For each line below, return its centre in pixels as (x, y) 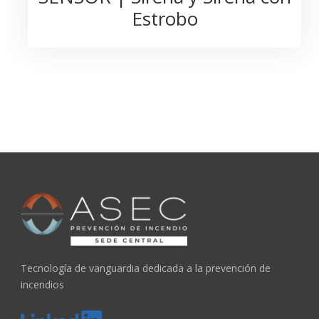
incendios (43, 284)
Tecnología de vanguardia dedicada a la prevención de (146, 268)
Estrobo (164, 18)
